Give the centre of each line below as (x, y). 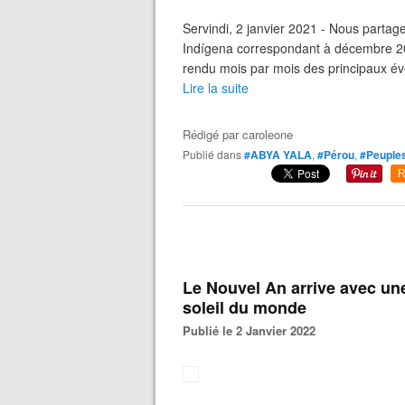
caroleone (268, 134)
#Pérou (336, 155)
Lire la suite (216, 88)
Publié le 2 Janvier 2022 (253, 330)
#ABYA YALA (278, 155)
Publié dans (216, 154)
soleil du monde (245, 307)
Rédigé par (212, 134)
